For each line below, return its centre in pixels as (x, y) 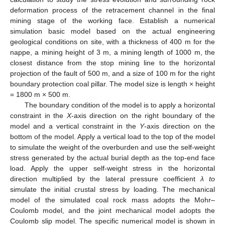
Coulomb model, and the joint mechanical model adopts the (113, 210)
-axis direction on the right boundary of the (143, 116)
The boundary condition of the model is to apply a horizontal (120, 105)
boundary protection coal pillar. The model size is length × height (113, 84)
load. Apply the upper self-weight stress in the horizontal (113, 168)
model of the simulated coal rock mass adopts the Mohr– (113, 200)
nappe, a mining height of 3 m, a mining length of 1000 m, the (113, 52)
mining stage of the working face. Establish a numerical (113, 21)
